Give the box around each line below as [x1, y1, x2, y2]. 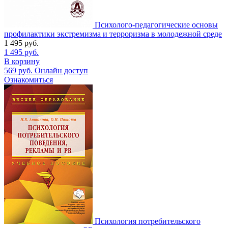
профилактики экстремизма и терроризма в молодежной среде [4, 29, 222, 38]
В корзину [4, 56, 40, 66]
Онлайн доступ [35, 66, 88, 75]
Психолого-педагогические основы [95, 20, 218, 29]
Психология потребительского [95, 216, 201, 225]
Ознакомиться [4, 75, 53, 84]
